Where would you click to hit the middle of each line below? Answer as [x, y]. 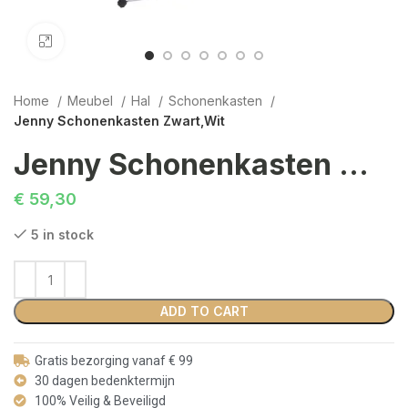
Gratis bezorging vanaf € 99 [113, 361]
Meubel [92, 101]
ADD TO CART [204, 311]
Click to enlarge [108, 41]
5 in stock [62, 235]
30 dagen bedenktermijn [104, 381]
